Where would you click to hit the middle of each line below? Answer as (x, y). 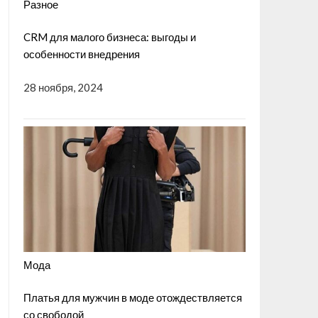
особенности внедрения (81, 54)
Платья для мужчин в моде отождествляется (132, 297)
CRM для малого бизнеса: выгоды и (109, 37)
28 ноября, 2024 (63, 87)
